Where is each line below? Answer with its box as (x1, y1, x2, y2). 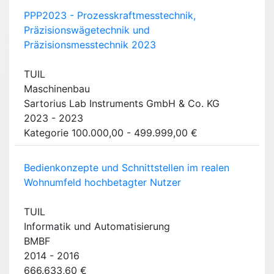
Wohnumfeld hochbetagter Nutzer (24, 176, 181, 189)
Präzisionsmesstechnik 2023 (24, 39, 156, 51)
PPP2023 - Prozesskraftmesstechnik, (24, 9, 196, 22)
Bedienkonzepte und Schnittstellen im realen (24, 161, 229, 174)
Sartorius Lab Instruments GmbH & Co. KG (24, 97, 220, 110)
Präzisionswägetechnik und (24, 24, 150, 37)
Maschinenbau (24, 83, 90, 95)
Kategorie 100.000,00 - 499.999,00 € (24, 127, 198, 139)
